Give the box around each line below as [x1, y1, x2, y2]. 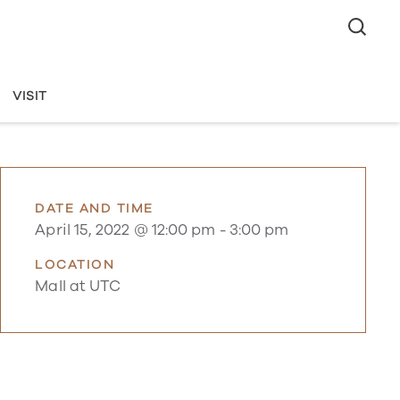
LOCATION [35, 254, 115, 273]
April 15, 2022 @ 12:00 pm [35, 220, 216, 241]
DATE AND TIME [35, 198, 154, 217]
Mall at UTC [35, 276, 121, 297]
